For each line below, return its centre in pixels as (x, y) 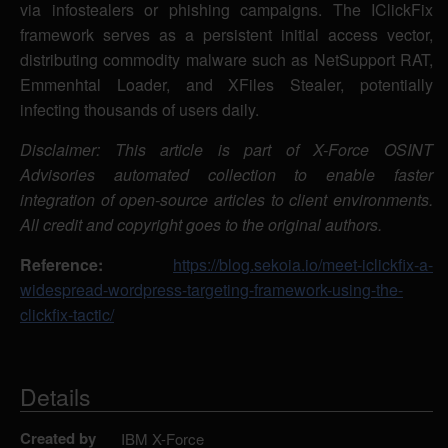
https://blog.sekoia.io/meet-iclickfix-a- (303, 265)
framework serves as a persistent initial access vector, (226, 35)
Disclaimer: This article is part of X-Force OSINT (226, 150)
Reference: (61, 265)
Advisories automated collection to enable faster (226, 175)
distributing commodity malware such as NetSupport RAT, (226, 60)
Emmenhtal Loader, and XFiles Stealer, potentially (226, 85)
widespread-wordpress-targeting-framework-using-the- (211, 290)
